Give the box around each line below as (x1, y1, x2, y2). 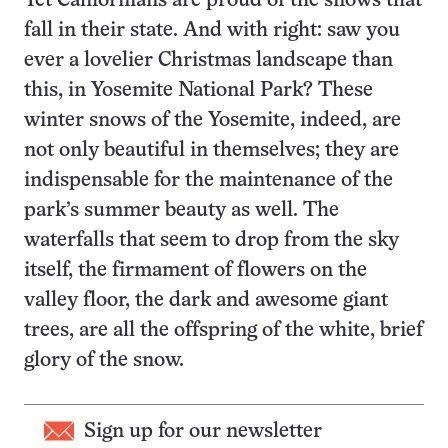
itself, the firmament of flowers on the (24, 261, 367, 281)
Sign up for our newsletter (84, 422, 322, 442)
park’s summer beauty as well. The (24, 201, 339, 221)
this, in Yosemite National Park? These (24, 81, 373, 101)
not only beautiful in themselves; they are (24, 141, 399, 161)
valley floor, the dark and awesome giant (24, 291, 388, 311)
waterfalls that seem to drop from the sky (24, 231, 399, 251)
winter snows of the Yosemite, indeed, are (24, 111, 401, 131)
